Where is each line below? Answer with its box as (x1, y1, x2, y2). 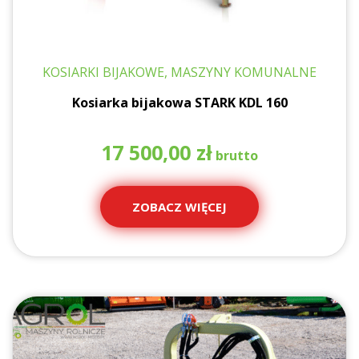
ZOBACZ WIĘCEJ (132, 199, 227, 216)
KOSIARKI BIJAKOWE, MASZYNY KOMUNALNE (42, 63, 317, 81)
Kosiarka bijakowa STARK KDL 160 (71, 94, 288, 112)
